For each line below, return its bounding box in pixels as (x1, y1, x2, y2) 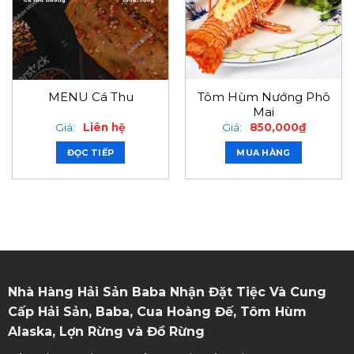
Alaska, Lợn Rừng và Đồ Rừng (7, 323, 205, 339)
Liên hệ (83, 121, 126, 134)
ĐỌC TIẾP (66, 147, 115, 159)
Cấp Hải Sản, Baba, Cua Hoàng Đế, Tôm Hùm (7, 303, 307, 319)
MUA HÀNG (236, 147, 291, 159)
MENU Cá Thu (47, 90, 134, 105)
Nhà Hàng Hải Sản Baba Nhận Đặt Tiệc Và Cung (7, 284, 326, 299)
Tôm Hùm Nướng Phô (197, 89, 330, 104)
